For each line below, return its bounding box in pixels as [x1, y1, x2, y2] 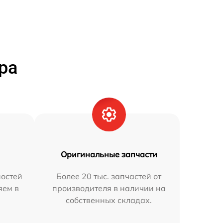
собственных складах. [66, 195, 152, 205]
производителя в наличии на [52, 183, 166, 193]
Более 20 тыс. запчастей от [56, 171, 162, 181]
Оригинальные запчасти [60, 149, 157, 159]
